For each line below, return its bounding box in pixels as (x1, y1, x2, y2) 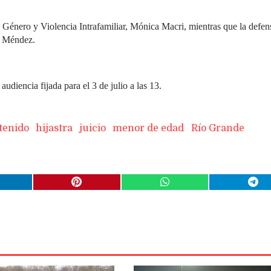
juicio (79, 123, 106, 134)
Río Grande (191, 123, 244, 134)
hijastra (35, 123, 73, 134)
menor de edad (113, 123, 184, 134)
